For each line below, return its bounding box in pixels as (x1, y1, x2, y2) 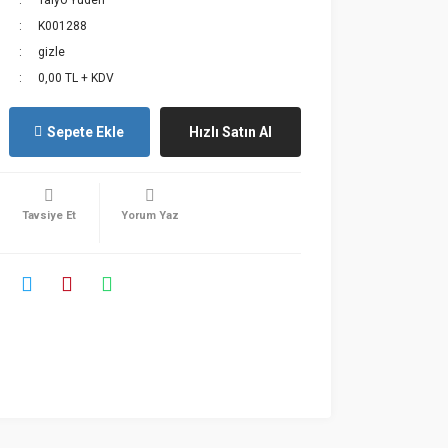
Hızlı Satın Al (188, 123, 272, 140)
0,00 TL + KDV (38, 71, 115, 85)
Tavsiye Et (21, 209, 76, 222)
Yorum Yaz (121, 209, 180, 222)
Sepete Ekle (47, 123, 125, 140)
